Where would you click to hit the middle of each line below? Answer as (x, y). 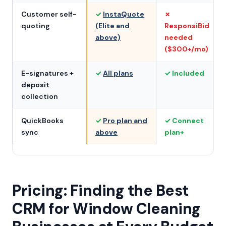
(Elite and (112, 26)
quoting (36, 26)
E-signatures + (47, 73)
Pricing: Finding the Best (100, 190)
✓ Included (184, 73)
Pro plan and (125, 121)
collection (40, 96)
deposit (35, 85)
